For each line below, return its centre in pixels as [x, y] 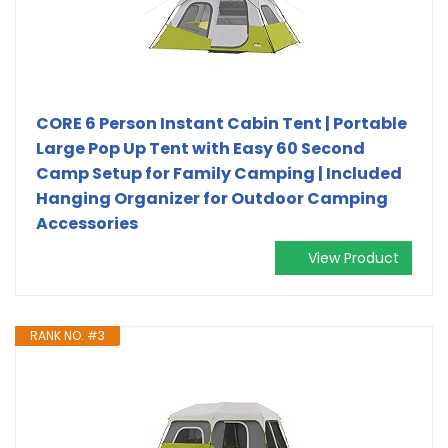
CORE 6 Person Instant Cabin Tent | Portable [221, 123]
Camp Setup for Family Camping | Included [219, 173]
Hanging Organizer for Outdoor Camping [212, 198]
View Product [353, 257]
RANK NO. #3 [67, 335]
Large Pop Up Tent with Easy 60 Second [200, 148]
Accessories [87, 223]
